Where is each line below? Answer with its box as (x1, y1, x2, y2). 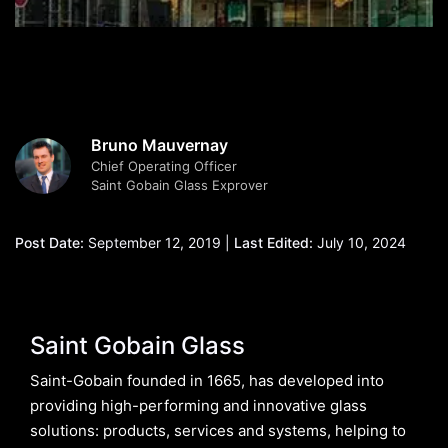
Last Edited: (234, 234, 313, 251)
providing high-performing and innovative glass (30, 396, 367, 415)
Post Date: (15, 234, 84, 251)
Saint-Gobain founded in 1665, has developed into (30, 371, 384, 390)
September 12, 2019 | (84, 234, 234, 251)
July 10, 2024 (313, 234, 406, 251)
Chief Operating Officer (91, 158, 237, 174)
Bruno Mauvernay (91, 135, 228, 155)
